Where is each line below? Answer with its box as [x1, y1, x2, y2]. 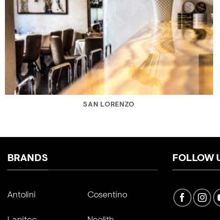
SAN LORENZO [83, 101, 135, 109]
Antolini [7, 191, 36, 200]
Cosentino [87, 191, 127, 200]
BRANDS [7, 154, 48, 164]
